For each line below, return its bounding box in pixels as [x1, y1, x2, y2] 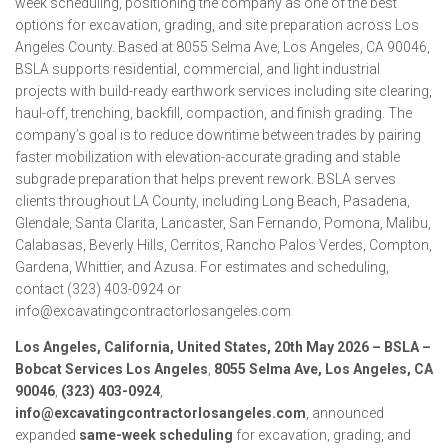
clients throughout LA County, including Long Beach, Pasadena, [15, 193, 410, 209]
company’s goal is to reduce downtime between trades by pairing [15, 127, 421, 143]
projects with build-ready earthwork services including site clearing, [15, 83, 432, 99]
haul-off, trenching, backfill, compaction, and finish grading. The [15, 105, 412, 121]
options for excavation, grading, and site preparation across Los [15, 17, 419, 33]
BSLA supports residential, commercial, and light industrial [15, 61, 380, 77]
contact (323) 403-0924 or [15, 281, 181, 297]
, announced [306, 405, 384, 421]
